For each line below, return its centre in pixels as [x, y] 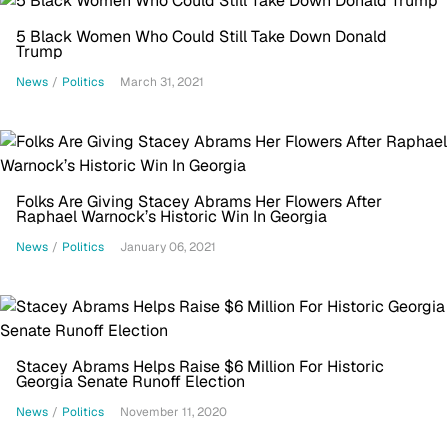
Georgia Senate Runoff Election [130, 381]
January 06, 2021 [168, 247]
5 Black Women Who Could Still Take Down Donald [201, 36]
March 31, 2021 [162, 82]
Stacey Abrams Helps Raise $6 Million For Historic [200, 366]
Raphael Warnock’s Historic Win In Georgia [171, 216]
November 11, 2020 [173, 412]
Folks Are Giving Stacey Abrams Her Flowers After [199, 201]
